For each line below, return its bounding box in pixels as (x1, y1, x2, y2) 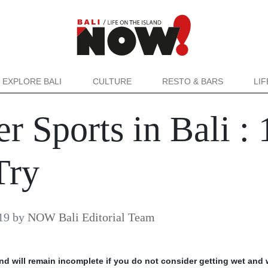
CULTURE (92, 77, 132, 86)
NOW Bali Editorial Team (28, 211, 155, 224)
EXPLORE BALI (2, 77, 62, 86)
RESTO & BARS (162, 77, 223, 86)
